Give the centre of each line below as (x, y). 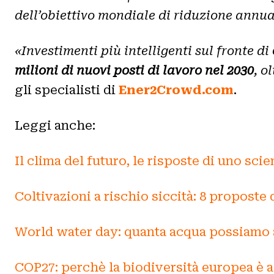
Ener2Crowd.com (176, 90)
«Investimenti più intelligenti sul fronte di (143, 50)
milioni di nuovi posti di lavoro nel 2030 (134, 70)
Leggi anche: (55, 125)
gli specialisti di (67, 90)
